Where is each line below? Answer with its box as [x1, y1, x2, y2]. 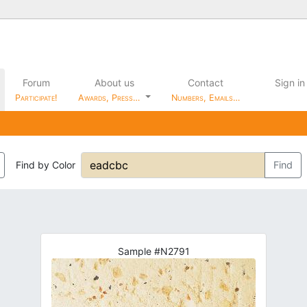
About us [94, 76, 134, 88]
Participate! [14, 92, 58, 103]
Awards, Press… [77, 92, 143, 103]
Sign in [272, 76, 306, 88]
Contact [187, 76, 223, 88]
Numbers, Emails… [171, 92, 240, 103]
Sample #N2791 [117, 245, 190, 257]
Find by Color [16, 159, 75, 171]
